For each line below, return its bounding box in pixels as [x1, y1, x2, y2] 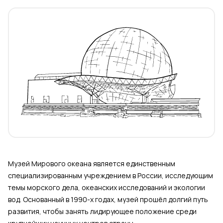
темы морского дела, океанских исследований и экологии [8, 183, 205, 193]
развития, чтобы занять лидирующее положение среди [8, 207, 197, 217]
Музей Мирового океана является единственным [8, 159, 175, 169]
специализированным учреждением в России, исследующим [8, 171, 213, 181]
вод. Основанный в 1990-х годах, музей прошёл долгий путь [8, 195, 208, 205]
